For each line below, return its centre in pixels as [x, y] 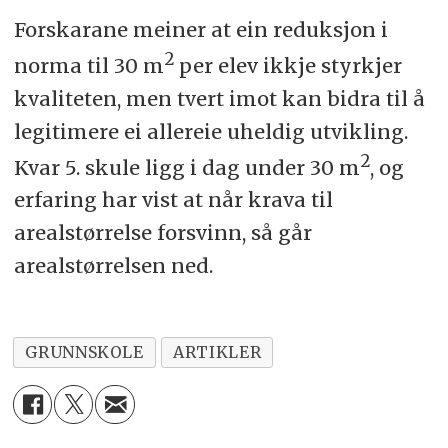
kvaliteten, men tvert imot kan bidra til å [219, 98]
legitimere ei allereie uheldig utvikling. [210, 131]
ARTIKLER [217, 352]
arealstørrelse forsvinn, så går [162, 233]
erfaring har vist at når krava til [173, 200]
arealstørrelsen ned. [113, 266]
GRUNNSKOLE [84, 352]
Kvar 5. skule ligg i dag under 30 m [186, 167]
